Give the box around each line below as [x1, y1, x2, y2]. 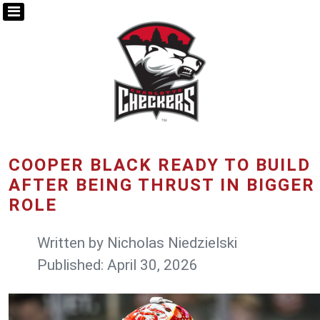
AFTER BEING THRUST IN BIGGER [9, 175, 315, 196]
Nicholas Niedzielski [107, 234, 237, 252]
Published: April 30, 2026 [37, 256, 198, 274]
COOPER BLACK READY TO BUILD [9, 155, 311, 176]
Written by [37, 234, 107, 252]
